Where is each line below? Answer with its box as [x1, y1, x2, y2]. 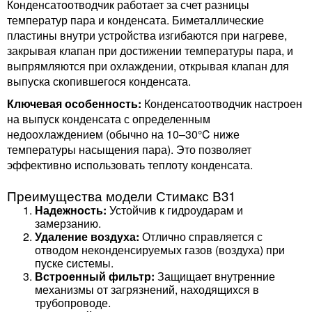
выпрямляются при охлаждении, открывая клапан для [7, 58, 289, 74]
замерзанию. [35, 215, 101, 231]
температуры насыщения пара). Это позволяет [7, 141, 251, 157]
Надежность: [35, 202, 107, 218]
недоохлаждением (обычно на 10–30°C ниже [7, 126, 240, 142]
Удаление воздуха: [35, 228, 139, 244]
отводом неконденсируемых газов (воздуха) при [35, 242, 285, 258]
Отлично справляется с [139, 228, 263, 244]
